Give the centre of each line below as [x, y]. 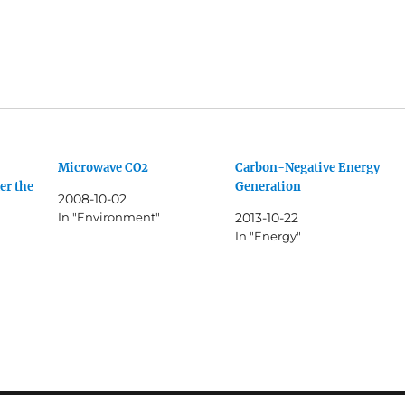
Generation [268, 187]
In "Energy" [268, 236]
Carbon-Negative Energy [307, 168]
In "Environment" [109, 217]
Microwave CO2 [104, 168]
